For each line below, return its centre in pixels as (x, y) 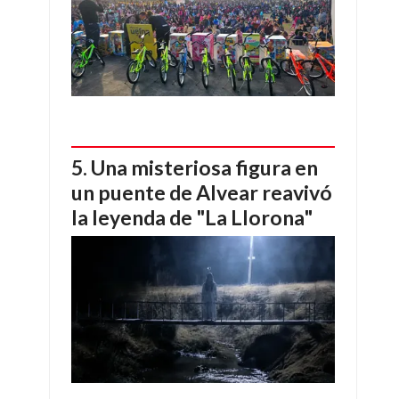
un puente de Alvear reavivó (202, 192)
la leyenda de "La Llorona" (192, 217)
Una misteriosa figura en (204, 167)
